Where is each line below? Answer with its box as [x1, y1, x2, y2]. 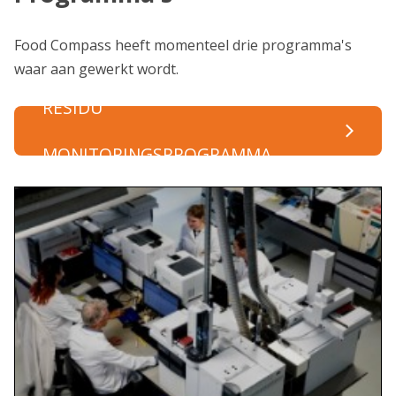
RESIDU [42, 95, 103, 119]
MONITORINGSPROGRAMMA [42, 142, 271, 166]
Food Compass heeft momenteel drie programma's [14, 35, 352, 55]
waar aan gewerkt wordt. [14, 59, 182, 79]
